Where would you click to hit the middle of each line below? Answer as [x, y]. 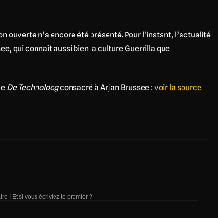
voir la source [178, 87]
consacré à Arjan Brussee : [106, 87]
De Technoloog [33, 87]
